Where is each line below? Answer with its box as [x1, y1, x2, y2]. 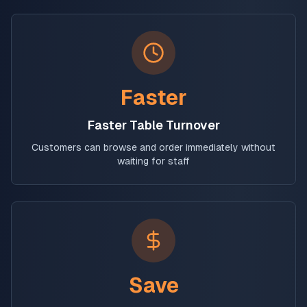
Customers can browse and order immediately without [32, 142, 275, 153]
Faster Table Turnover [87, 118, 220, 132]
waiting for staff [117, 156, 190, 167]
